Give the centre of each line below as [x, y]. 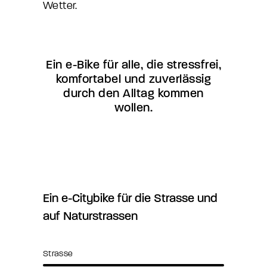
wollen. [133, 108]
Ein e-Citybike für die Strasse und [130, 198]
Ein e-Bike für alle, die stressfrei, [133, 65]
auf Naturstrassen [90, 216]
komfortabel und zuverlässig [133, 79]
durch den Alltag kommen [133, 93]
